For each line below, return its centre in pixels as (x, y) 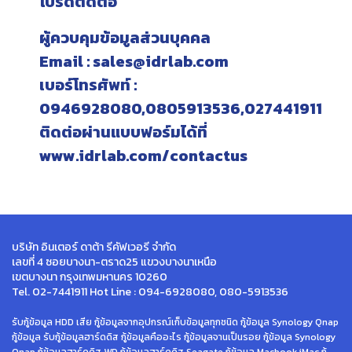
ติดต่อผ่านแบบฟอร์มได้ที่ (123, 132)
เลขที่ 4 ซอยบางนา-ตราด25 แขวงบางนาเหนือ (114, 262)
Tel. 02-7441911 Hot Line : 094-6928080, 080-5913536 (150, 292)
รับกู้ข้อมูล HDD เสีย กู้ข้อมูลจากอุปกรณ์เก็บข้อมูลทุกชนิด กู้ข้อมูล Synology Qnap (175, 322)
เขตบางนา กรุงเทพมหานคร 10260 (90, 277)
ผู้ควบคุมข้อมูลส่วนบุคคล (125, 38)
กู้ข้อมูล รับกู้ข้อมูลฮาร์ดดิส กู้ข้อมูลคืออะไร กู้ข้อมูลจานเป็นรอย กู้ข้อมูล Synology (174, 337)
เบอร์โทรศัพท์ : (88, 85)
